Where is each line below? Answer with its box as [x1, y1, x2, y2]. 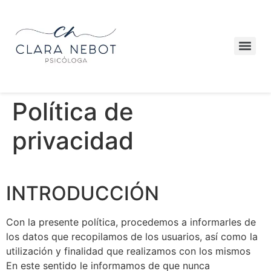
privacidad [12, 125, 134, 155]
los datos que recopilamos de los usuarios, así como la [6, 230, 258, 243]
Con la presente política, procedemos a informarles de [6, 215, 256, 228]
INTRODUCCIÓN [6, 181, 159, 205]
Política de [12, 96, 134, 126]
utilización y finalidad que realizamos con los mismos [6, 244, 250, 257]
